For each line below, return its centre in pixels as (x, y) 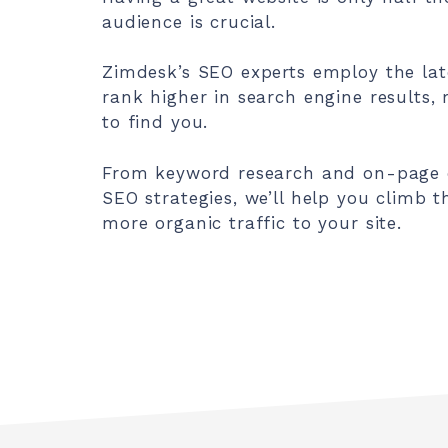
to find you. (155, 122)
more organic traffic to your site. (252, 222)
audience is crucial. (189, 21)
